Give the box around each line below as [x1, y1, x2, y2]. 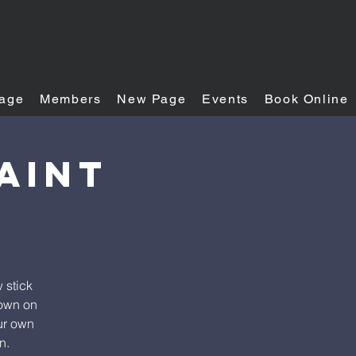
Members [40, 91, 102, 106]
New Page [117, 91, 187, 106]
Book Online [264, 91, 349, 106]
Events [202, 91, 249, 106]
